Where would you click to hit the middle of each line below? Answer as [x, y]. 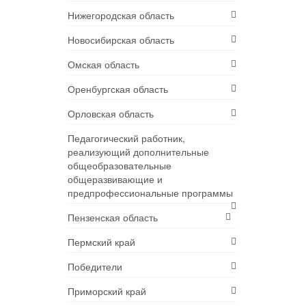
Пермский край [101, 242]
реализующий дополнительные [138, 152]
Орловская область [110, 114]
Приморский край [107, 291]
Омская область [103, 65]
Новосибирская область [121, 40]
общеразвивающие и [115, 179]
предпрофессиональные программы [150, 193]
